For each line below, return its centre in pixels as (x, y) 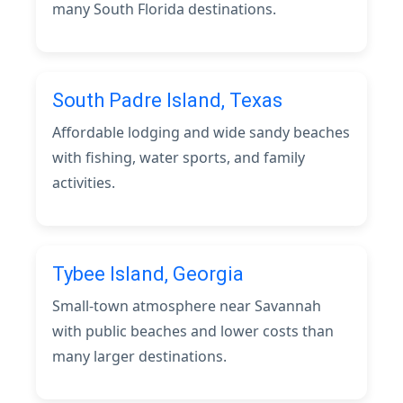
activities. (84, 183)
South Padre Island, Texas (167, 100)
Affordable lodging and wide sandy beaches (201, 132)
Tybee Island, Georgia (148, 274)
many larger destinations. (139, 356)
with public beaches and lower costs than (193, 331)
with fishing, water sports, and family (179, 157)
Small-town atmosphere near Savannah (187, 306)
